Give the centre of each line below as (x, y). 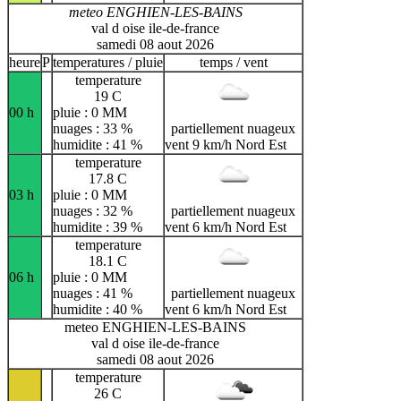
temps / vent (233, 62)
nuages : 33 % (93, 128)
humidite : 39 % (98, 226)
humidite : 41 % (98, 144)
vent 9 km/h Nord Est (226, 144)
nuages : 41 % (93, 293)
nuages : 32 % (93, 210)
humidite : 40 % (98, 309)
